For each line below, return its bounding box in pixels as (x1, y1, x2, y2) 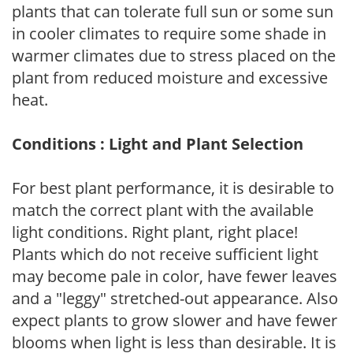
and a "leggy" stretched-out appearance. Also (12, 287, 338, 309)
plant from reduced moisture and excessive (12, 66, 328, 88)
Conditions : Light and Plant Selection (12, 132, 303, 154)
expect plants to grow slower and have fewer (12, 309, 337, 331)
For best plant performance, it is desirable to (12, 176, 334, 199)
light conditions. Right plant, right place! (12, 221, 298, 243)
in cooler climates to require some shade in (12, 22, 326, 44)
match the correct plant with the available (12, 199, 314, 221)
